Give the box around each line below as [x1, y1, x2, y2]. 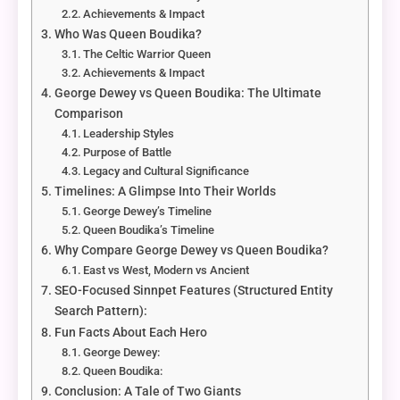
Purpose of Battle [83, 146, 172, 160]
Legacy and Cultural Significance [83, 164, 250, 179]
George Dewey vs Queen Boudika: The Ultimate [54, 86, 321, 102]
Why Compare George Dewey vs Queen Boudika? [54, 243, 329, 259]
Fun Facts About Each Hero [54, 325, 207, 341]
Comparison [54, 106, 123, 122]
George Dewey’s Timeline [83, 204, 212, 219]
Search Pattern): [54, 304, 147, 320]
